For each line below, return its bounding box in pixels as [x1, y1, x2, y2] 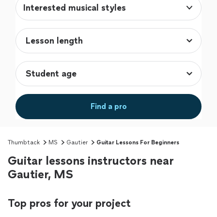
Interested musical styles [23, 2, 126, 14]
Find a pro [90, 102, 127, 111]
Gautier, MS [8, 167, 73, 182]
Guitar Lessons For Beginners [96, 139, 179, 146]
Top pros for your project [8, 197, 131, 210]
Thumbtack [8, 139, 40, 146]
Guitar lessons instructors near [8, 154, 174, 168]
